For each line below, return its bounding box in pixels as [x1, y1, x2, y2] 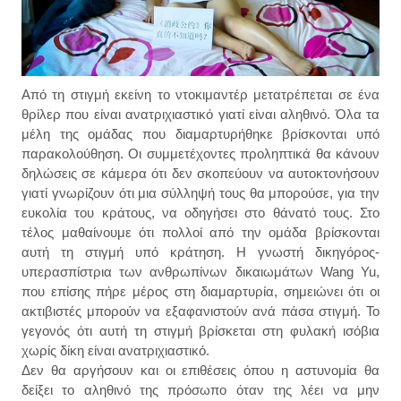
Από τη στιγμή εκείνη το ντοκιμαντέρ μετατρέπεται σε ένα [21, 87, 380, 103]
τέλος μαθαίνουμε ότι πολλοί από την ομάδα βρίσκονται [21, 225, 380, 241]
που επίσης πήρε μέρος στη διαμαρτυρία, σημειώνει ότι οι [21, 284, 380, 300]
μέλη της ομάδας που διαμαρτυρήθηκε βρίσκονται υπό [21, 126, 380, 142]
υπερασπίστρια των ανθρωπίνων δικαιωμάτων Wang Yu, [21, 264, 380, 280]
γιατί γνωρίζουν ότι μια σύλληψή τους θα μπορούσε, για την [21, 185, 380, 201]
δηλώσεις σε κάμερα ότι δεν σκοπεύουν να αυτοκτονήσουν [21, 166, 380, 182]
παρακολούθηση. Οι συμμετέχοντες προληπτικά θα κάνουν [21, 146, 380, 162]
